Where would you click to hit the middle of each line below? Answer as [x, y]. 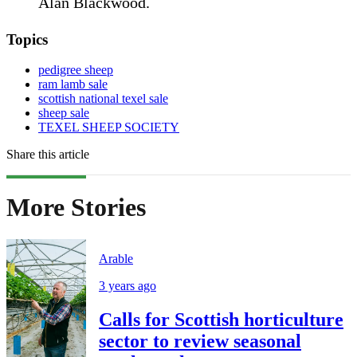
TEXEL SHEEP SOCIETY [109, 127]
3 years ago [127, 286]
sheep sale [64, 113]
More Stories [76, 207]
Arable [116, 259]
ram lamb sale [73, 84]
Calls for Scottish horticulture [221, 320]
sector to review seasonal [200, 341]
